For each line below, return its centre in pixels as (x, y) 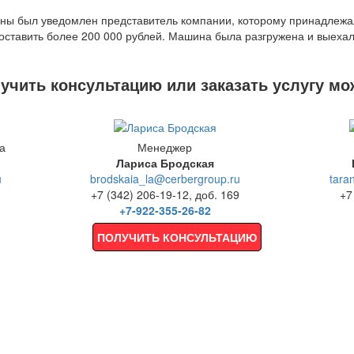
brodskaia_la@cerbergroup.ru (165, 178)
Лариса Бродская (165, 162)
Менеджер (165, 147)
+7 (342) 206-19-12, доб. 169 (165, 194)
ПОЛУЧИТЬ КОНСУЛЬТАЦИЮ (177, 237)
